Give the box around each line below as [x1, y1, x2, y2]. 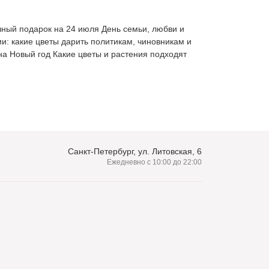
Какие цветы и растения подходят [53, 49, 187, 59]
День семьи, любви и [101, 23, 184, 34]
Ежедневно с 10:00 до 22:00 [107, 158, 202, 166]
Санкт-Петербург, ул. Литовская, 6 [68, 147, 202, 156]
